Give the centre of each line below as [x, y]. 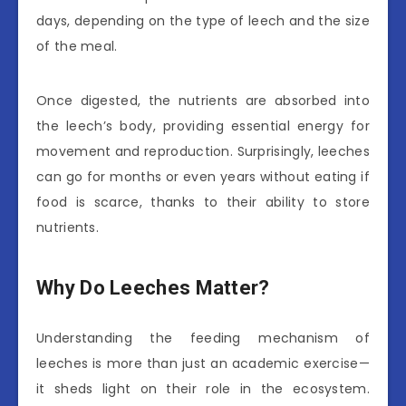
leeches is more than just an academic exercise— [203, 363]
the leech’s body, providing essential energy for [203, 126]
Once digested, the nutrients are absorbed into [203, 100]
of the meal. [77, 46]
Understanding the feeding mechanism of [203, 338]
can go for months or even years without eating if [203, 176]
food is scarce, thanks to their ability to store [203, 202]
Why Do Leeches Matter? [153, 288]
